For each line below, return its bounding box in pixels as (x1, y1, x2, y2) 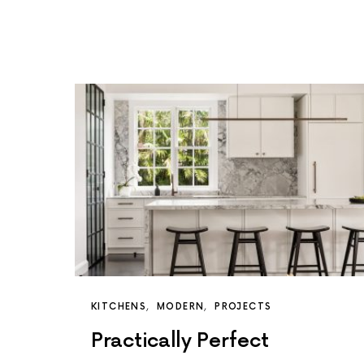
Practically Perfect (91, 329, 269, 353)
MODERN (157, 301, 205, 313)
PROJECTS (214, 301, 272, 313)
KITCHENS (91, 301, 146, 313)
